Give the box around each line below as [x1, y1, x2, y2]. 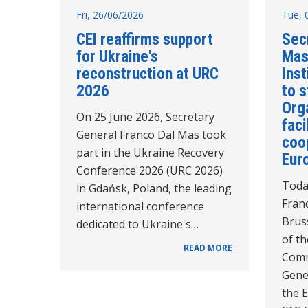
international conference [76, 198, 204, 214]
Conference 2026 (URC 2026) [76, 162, 223, 178]
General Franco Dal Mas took [76, 126, 226, 142]
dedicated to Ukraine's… [76, 216, 199, 232]
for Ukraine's [76, 46, 158, 66]
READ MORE [183, 241, 232, 254]
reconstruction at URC [76, 63, 219, 83]
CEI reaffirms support [76, 29, 213, 49]
